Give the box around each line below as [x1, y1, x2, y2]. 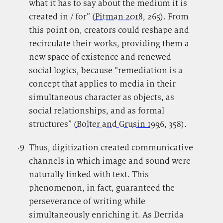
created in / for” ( [28, 10, 95, 22]
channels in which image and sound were [28, 155, 191, 167]
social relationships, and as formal [28, 105, 164, 116]
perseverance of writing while [28, 196, 145, 207]
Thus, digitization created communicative [28, 142, 193, 153]
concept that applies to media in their [28, 78, 176, 89]
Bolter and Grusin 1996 [76, 118, 164, 129]
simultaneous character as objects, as [28, 91, 174, 103]
